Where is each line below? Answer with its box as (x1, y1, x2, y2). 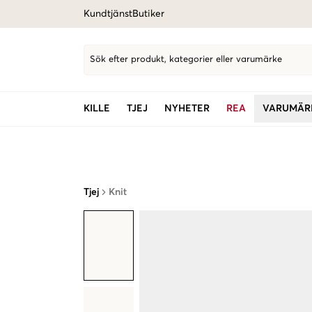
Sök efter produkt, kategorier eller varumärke (90, 55, 282, 64)
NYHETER (164, 104, 210, 114)
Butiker (132, 9, 164, 19)
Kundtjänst (84, 9, 132, 19)
